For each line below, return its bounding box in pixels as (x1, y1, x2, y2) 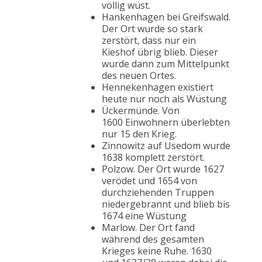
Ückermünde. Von (102, 104, 180, 118)
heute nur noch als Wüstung (102, 92, 227, 106)
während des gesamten (102, 233, 204, 246)
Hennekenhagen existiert (102, 81, 213, 94)
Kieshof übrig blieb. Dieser (102, 46, 218, 59)
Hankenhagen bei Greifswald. (102, 11, 230, 24)
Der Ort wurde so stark (102, 22, 203, 36)
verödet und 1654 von (102, 174, 197, 188)
